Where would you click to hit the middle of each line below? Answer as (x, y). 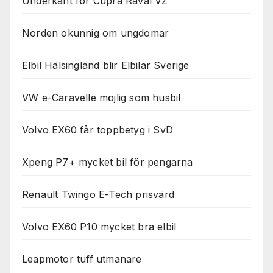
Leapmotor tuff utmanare (82, 259)
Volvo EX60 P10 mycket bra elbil (99, 226)
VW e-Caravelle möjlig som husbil (101, 97)
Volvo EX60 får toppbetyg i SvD (97, 129)
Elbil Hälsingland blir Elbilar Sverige (106, 65)
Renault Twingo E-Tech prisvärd (98, 194)
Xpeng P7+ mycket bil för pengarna (108, 162)
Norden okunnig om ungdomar (96, 33)
